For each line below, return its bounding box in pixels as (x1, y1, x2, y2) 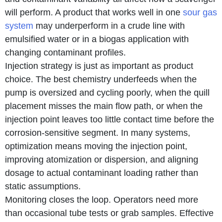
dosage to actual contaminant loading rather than (5, 167, 198, 178)
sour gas (183, 7, 217, 17)
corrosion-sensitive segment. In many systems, (5, 127, 190, 138)
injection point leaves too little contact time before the (5, 114, 214, 124)
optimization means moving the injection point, (5, 141, 187, 151)
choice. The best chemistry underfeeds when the (5, 74, 197, 84)
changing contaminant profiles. (5, 47, 126, 57)
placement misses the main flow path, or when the (5, 101, 203, 111)
